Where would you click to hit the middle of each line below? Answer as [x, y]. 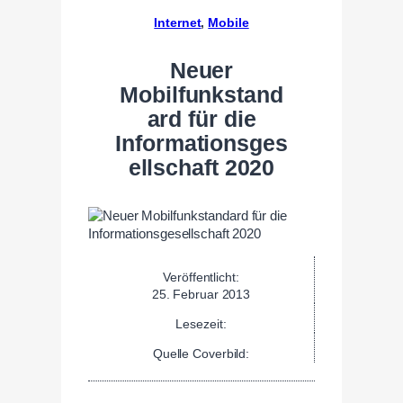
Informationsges [201, 143]
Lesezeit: [201, 323]
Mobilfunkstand [201, 94]
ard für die [201, 119]
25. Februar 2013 [201, 294]
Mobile [228, 22]
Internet [178, 22]
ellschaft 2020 [201, 167]
